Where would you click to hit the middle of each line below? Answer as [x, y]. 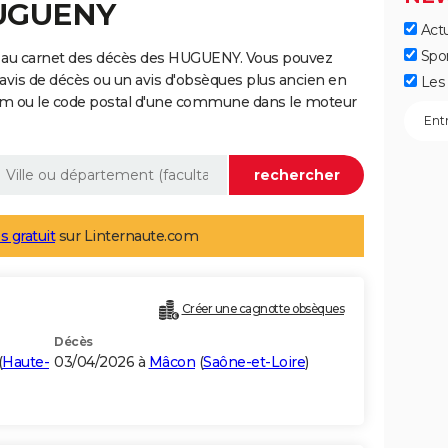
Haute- [25, 362]
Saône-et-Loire [254, 362]
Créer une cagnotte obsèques [262, 309]
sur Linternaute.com [126, 236]
